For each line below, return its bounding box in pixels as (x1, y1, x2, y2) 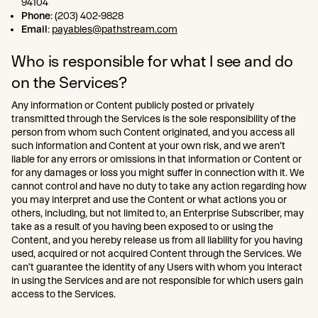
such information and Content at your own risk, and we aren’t (11, 140, 285, 151)
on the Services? (11, 73, 128, 91)
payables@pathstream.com (52, 23, 177, 35)
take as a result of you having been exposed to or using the (11, 221, 273, 232)
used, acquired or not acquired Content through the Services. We (11, 248, 302, 259)
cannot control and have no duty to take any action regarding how (11, 180, 307, 192)
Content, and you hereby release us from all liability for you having (11, 234, 302, 246)
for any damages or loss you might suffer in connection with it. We (11, 167, 305, 178)
